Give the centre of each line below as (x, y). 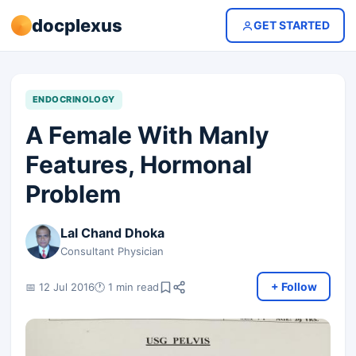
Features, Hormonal (139, 164)
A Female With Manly (147, 135)
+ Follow (294, 286)
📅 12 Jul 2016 (60, 286)
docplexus (77, 25)
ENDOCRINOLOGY (74, 99)
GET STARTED (291, 25)
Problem (73, 194)
